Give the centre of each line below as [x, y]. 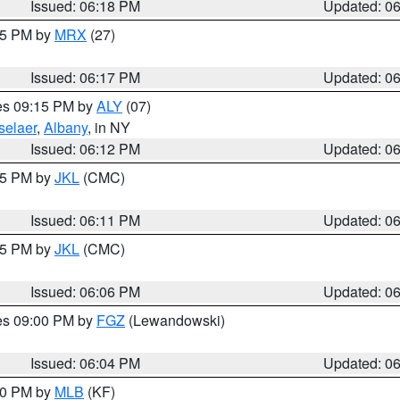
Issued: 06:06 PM [86, 292]
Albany [66, 127]
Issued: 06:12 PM [86, 149]
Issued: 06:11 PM [86, 220]
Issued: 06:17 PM [86, 77]
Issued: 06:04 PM [86, 363]
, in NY [109, 127]
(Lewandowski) [175, 320]
